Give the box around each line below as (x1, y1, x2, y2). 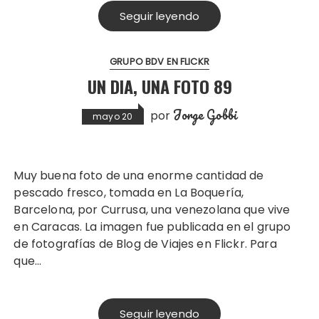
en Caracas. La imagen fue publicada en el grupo (14, 219, 291, 236)
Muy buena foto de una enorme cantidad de (14, 167, 24, 184)
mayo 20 (92, 110, 133, 123)
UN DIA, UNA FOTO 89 (87, 73, 232, 100)
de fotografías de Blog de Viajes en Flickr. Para (14, 236, 277, 253)
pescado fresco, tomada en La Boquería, (14, 184, 244, 202)
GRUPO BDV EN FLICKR (110, 55, 209, 69)
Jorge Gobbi (173, 105, 238, 125)
